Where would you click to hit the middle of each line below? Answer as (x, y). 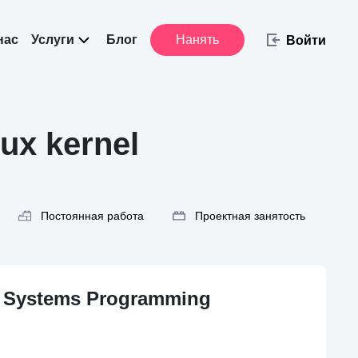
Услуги (53, 40)
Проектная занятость (250, 215)
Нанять (197, 40)
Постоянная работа (92, 215)
